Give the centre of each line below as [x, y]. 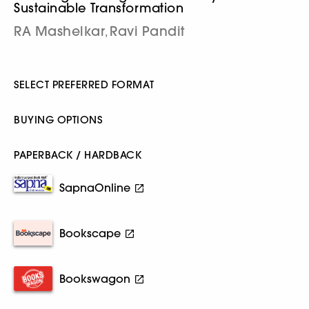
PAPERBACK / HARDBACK [78, 155]
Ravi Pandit [147, 31]
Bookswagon [95, 279]
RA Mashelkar [59, 31]
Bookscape [90, 233]
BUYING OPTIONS [58, 120]
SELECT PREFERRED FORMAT [84, 84]
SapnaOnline [95, 188]
